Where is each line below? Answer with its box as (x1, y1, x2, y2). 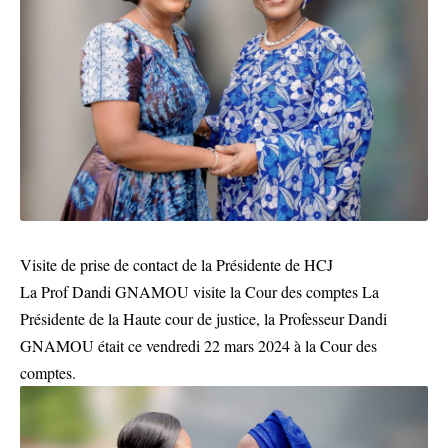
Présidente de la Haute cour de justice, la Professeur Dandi (20, 307, 387, 329)
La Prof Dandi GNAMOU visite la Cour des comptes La (20, 280, 379, 302)
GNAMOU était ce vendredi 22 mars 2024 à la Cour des (20, 334, 377, 356)
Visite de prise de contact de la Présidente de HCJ (20, 253, 333, 275)
